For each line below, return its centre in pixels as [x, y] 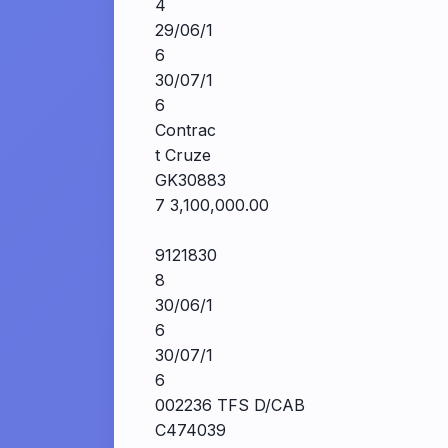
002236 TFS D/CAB [230, 405]
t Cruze [183, 155]
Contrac [185, 130]
